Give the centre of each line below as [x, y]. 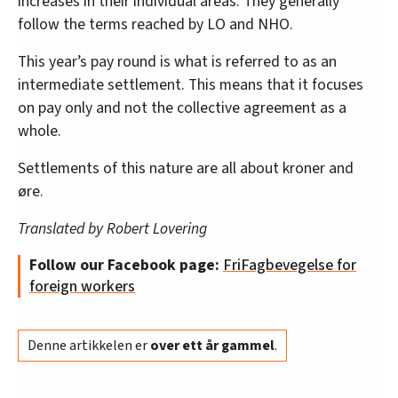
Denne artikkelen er [89, 346]
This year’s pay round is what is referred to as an [177, 62]
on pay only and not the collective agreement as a [182, 108]
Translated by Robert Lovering [114, 229]
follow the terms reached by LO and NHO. [155, 25]
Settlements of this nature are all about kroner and [186, 169]
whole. [40, 131]
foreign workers [82, 287]
